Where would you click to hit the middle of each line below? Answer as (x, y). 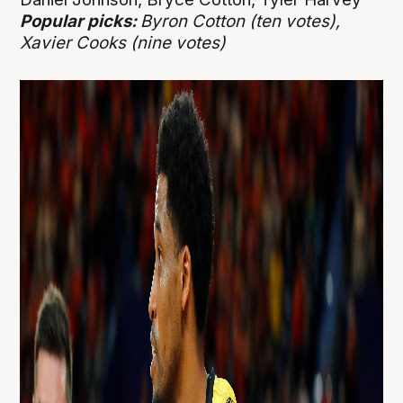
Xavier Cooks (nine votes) (123, 43)
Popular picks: (81, 22)
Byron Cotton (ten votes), (241, 22)
